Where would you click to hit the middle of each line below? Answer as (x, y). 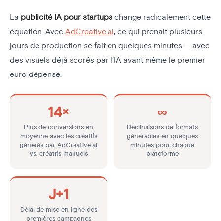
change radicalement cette (162, 17)
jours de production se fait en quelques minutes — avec (110, 46)
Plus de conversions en (59, 127)
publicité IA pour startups (67, 17)
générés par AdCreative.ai (59, 145)
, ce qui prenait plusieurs (158, 31)
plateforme (162, 154)
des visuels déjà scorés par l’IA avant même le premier (108, 60)
